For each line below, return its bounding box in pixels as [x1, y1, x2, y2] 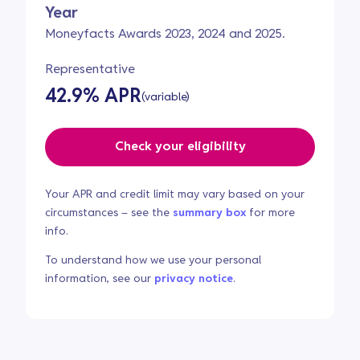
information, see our [45, 273, 154, 284]
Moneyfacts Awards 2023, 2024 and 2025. [45, 28, 285, 40]
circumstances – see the [45, 207, 173, 219]
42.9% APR [45, 88, 141, 106]
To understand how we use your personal [45, 255, 261, 266]
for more [246, 207, 295, 219]
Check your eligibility [114, 141, 246, 153]
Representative [45, 63, 135, 76]
